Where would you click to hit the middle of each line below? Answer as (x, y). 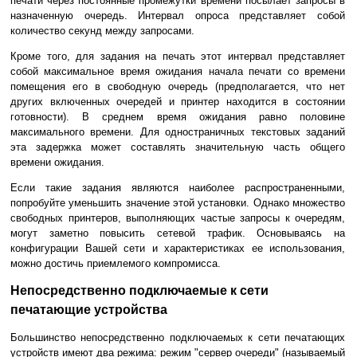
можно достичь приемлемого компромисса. (116, 263)
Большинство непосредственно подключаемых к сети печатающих (178, 337)
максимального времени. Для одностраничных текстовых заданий (178, 131)
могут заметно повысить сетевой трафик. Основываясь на (178, 233)
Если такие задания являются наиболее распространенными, (178, 187)
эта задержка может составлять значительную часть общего (178, 147)
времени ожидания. (57, 162)
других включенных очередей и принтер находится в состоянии (178, 101)
